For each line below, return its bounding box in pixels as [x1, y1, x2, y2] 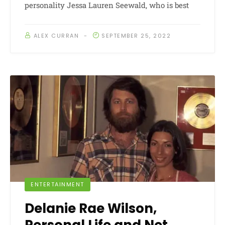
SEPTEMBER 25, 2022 [101, 32, 171, 40]
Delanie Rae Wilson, [25, 199, 157, 218]
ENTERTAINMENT [31, 180, 84, 189]
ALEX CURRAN [33, 32, 79, 40]
